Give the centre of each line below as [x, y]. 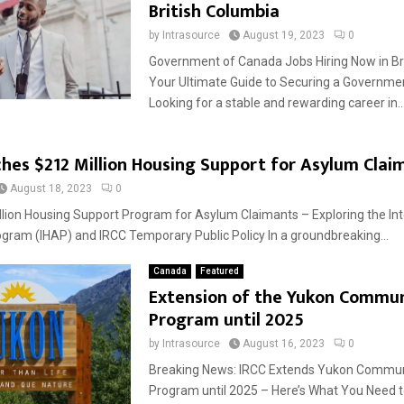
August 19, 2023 [283, 35]
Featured [219, 271]
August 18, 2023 [51, 188]
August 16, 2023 [283, 344]
